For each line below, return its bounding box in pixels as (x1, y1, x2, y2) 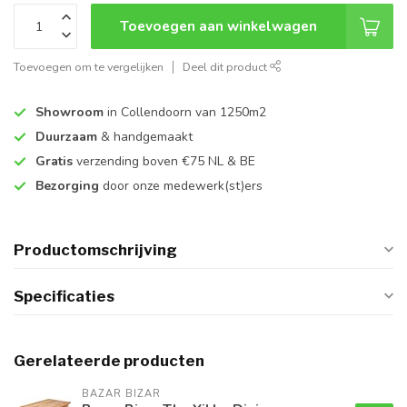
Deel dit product (183, 59, 270, 75)
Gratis (35, 153, 73, 171)
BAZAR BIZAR (82, 387, 161, 402)
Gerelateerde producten (14, 352, 204, 371)
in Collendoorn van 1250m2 (104, 104, 266, 122)
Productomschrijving (14, 241, 177, 260)
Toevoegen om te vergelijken (14, 59, 164, 75)
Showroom (35, 104, 104, 122)
